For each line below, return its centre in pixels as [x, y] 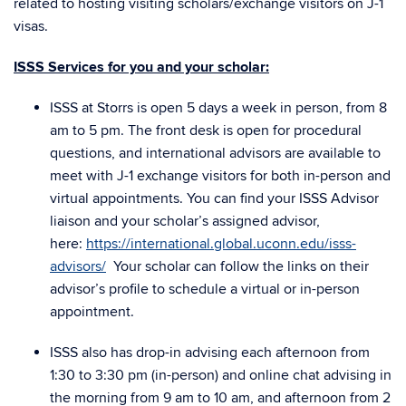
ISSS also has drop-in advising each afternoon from [210, 353]
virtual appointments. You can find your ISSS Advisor [214, 198]
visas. [33, 26]
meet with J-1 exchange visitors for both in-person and [220, 176]
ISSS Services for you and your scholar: [141, 67]
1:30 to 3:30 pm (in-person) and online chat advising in [221, 375]
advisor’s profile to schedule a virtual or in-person [205, 289]
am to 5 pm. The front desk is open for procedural [206, 130]
